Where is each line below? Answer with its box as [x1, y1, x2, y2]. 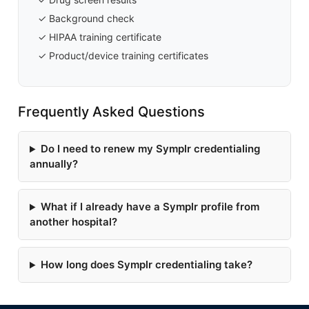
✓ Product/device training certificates [38, 50, 208, 62]
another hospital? [30, 215, 117, 229]
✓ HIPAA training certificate [38, 31, 161, 43]
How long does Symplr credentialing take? [40, 258, 252, 272]
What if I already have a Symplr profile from [40, 200, 259, 214]
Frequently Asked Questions [18, 103, 205, 121]
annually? [30, 157, 78, 171]
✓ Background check [38, 12, 134, 25]
